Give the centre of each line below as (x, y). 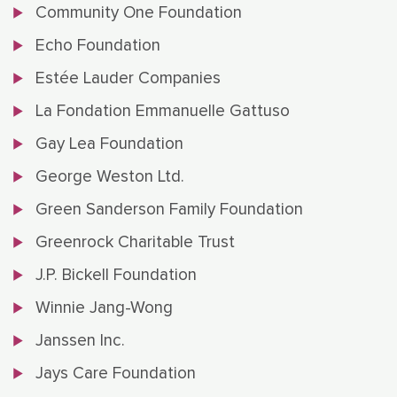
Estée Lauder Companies (128, 79)
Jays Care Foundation (116, 374)
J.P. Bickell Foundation (116, 276)
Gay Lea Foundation (109, 144)
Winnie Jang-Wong (104, 308)
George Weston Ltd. (110, 177)
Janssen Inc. (80, 341)
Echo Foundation (98, 46)
